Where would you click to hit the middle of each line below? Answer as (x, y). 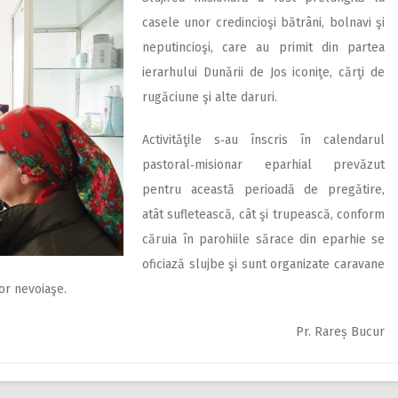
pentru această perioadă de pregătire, (263, 190)
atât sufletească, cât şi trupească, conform (263, 215)
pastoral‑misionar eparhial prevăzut (263, 165)
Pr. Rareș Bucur (340, 332)
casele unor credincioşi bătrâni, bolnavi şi (263, 23)
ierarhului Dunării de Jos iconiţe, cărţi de (263, 72)
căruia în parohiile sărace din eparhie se (263, 239)
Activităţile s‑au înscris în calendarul (263, 140)
